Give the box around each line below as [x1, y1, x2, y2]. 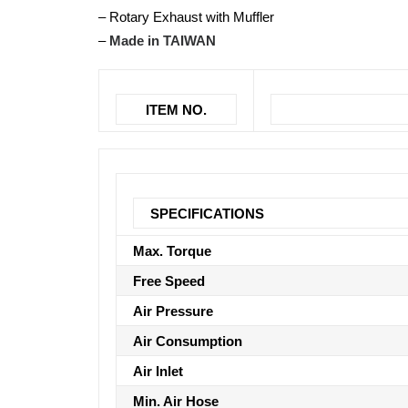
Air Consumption [133, 333, 242, 349]
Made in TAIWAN [109, 33, 216, 48]
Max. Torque [133, 243, 211, 259]
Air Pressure [133, 303, 213, 319]
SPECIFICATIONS [150, 206, 264, 221]
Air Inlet [133, 363, 183, 379]
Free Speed [133, 273, 205, 289]
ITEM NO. [146, 102, 207, 117]
